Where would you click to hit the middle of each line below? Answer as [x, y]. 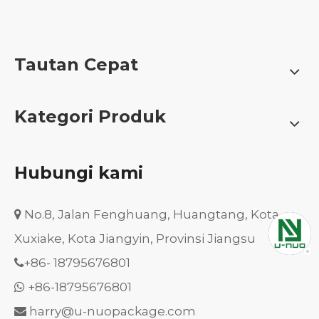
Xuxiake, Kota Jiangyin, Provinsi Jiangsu [135, 238]
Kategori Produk [90, 116]
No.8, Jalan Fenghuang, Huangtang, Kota [150, 214]
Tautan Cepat [76, 64]
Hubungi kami [79, 172]
